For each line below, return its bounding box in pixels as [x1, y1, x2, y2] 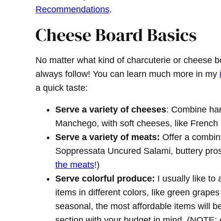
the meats [55, 160, 94, 170]
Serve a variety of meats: [55, 132, 160, 143]
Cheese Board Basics [36, 23, 197, 47]
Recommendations [36, 4, 110, 15]
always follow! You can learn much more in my [36, 69, 220, 79]
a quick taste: [36, 83, 90, 93]
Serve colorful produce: [55, 174, 157, 184]
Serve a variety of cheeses [55, 105, 166, 115]
